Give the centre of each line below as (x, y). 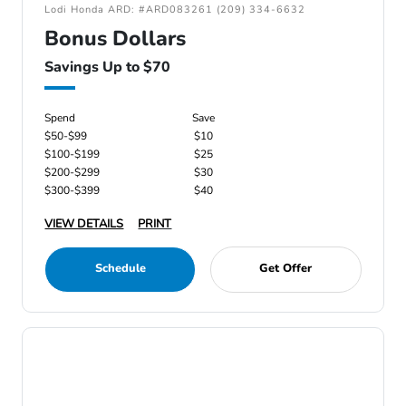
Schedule (120, 268)
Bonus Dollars (116, 39)
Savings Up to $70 (108, 67)
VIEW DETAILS (84, 224)
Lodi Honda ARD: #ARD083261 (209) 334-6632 (175, 10)
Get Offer (286, 268)
